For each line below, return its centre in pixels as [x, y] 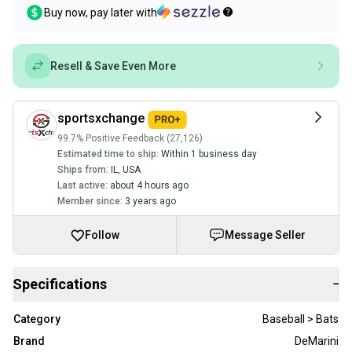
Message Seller [266, 235]
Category [37, 319]
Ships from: [83, 170]
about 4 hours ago [149, 186]
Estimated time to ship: [108, 154]
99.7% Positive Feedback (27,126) [130, 139]
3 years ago [150, 202]
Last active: [82, 186]
